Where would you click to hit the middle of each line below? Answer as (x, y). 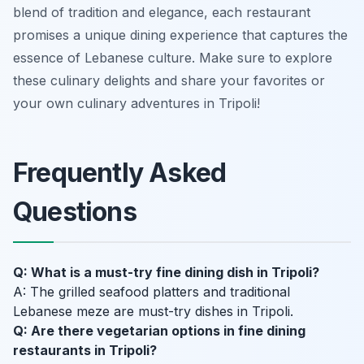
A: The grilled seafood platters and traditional (152, 292)
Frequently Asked (120, 173)
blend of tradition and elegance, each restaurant (162, 13)
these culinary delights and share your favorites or (169, 81)
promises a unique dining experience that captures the (180, 35)
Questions (75, 212)
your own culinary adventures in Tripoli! (136, 104)
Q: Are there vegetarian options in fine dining (159, 331)
